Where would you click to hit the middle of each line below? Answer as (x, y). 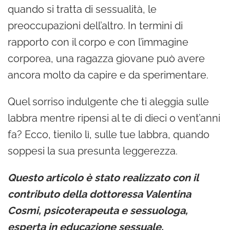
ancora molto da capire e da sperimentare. (108, 75)
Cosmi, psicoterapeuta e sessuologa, (98, 210)
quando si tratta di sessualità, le (82, 9)
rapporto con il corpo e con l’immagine (98, 42)
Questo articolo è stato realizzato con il (103, 177)
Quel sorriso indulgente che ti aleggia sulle (108, 101)
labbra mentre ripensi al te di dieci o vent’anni (114, 118)
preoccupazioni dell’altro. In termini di (95, 25)
